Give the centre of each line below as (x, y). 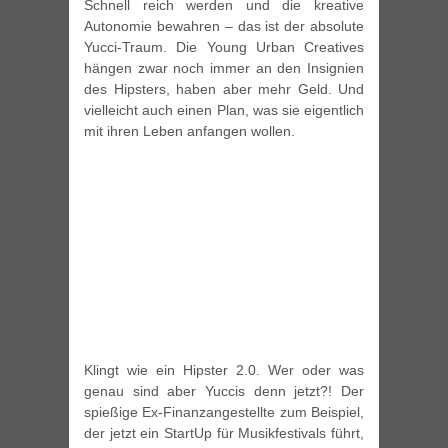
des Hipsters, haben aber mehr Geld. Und (224, 89)
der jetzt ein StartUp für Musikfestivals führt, (224, 432)
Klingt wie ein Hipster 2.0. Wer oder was (224, 369)
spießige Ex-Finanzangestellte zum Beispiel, (224, 411)
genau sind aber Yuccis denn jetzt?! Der (224, 390)
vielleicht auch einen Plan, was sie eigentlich (224, 110)
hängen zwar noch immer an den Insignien (224, 68)
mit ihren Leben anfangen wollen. (189, 131)
